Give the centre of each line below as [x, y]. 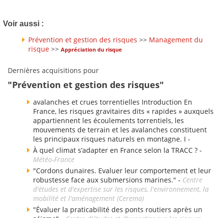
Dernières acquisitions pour [53, 70]
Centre [192, 180]
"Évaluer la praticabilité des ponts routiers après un [118, 210]
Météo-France [54, 160]
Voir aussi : [23, 23]
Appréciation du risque [91, 49]
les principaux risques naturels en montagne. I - [112, 139]
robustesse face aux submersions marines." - [108, 180]
